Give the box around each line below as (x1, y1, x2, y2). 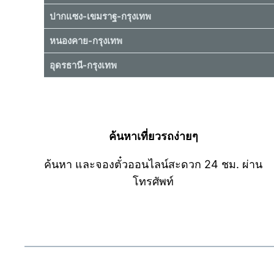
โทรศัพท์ (133, 174, 174, 188)
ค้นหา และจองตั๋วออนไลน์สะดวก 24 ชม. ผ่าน (44, 157, 263, 171)
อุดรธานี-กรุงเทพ (50, 59, 117, 71)
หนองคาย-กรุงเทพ (50, 34, 122, 46)
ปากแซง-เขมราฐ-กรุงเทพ (50, 10, 151, 22)
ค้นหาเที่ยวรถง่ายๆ (108, 129, 198, 143)
